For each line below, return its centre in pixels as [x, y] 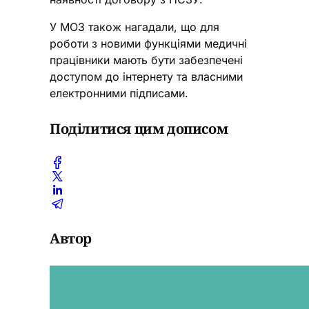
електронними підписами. [119, 93]
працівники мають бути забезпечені [146, 60]
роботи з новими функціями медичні [148, 43]
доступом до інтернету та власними [146, 77]
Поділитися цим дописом [139, 128]
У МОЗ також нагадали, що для [134, 27]
